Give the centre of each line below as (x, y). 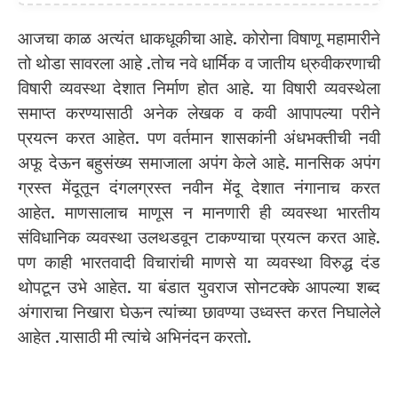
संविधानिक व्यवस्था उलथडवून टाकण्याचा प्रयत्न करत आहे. (199, 237)
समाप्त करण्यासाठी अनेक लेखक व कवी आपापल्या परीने (199, 113)
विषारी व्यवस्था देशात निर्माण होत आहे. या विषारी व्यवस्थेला (199, 88)
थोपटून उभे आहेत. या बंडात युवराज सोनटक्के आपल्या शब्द (199, 287)
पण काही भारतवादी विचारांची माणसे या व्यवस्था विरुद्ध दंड (199, 262)
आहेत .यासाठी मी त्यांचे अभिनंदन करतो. (135, 337)
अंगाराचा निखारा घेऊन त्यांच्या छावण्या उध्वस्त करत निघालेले (199, 312)
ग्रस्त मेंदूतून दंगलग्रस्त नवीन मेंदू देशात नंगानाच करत (199, 187)
